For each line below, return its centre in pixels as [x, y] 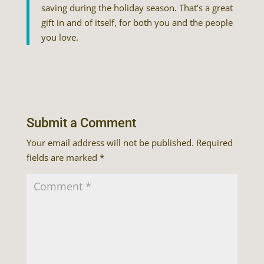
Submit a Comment [81, 123]
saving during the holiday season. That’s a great [137, 8]
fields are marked [63, 157]
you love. [60, 37]
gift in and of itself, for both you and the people [137, 22]
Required [214, 143]
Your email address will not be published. [110, 143]
